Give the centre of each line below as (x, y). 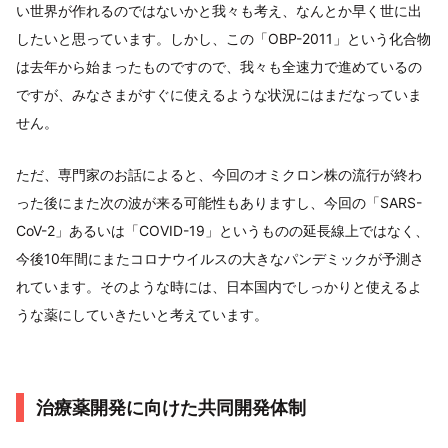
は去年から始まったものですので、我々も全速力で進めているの (219, 66)
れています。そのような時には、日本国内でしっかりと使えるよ (219, 286)
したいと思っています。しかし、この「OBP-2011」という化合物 (223, 38)
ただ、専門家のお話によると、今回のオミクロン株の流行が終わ (219, 174)
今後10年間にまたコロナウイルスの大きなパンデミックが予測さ (220, 258)
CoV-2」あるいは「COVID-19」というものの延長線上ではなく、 (222, 230)
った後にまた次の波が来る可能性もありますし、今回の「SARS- (219, 202)
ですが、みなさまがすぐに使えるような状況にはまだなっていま (219, 94)
